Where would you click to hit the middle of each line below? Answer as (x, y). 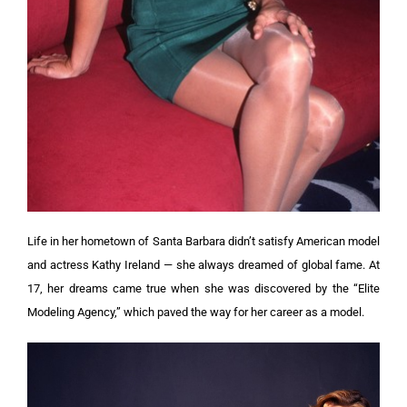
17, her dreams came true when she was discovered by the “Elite (203, 289)
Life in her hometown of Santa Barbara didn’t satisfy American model (203, 242)
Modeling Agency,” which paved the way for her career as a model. (196, 313)
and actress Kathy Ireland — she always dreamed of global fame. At (203, 265)
